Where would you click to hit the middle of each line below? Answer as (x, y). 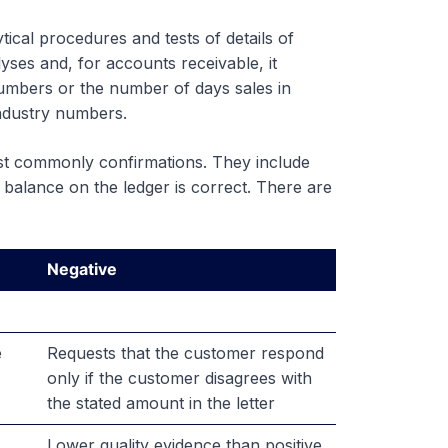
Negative (81, 269)
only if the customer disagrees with (179, 378)
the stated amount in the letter (160, 403)
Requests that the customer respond (185, 353)
